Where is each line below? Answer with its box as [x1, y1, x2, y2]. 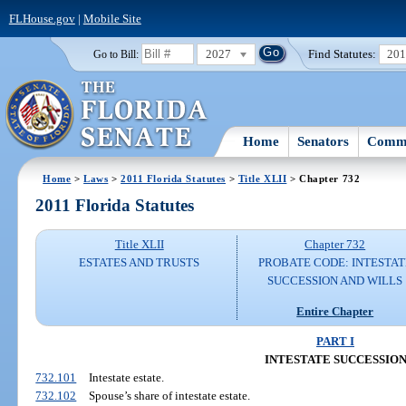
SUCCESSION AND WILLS [267, 274, 403, 288]
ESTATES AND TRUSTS [79, 256, 200, 270]
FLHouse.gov [8, 11, 75, 25]
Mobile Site [82, 11, 141, 25]
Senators [297, 133, 350, 149]
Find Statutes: [308, 46, 377, 61]
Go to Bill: [92, 48, 139, 60]
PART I [316, 333, 354, 348]
